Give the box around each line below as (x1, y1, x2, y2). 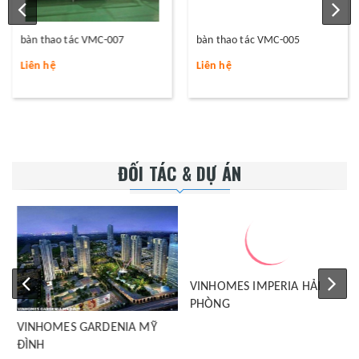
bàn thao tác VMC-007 (20, 34, 124, 46)
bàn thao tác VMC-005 (196, 34, 300, 46)
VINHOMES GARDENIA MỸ (12, 321, 153, 334)
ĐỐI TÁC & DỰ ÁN (117, 159, 242, 186)
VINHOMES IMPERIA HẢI (186, 321, 317, 334)
